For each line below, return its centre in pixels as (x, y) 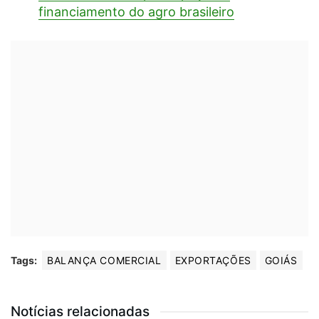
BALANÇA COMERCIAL (104, 260)
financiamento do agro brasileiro (136, 11)
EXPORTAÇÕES (213, 260)
